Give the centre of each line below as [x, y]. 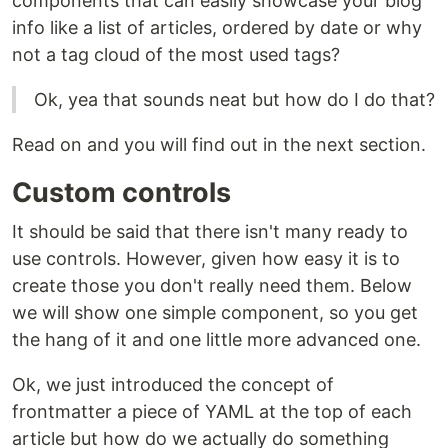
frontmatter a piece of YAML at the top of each [212, 411]
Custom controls [121, 192]
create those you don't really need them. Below [212, 285]
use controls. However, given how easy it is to [206, 258]
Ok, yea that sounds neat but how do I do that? [234, 99]
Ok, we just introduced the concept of [173, 384]
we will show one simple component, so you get [215, 312]
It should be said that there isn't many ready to [210, 231]
